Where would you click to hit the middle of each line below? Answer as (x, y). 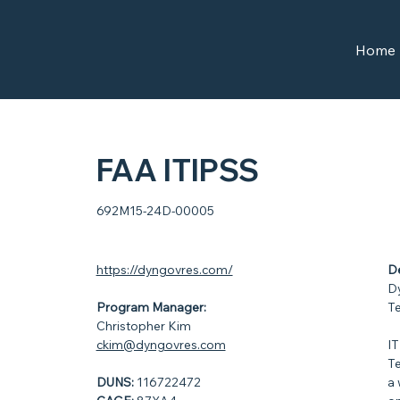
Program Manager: (151, 306)
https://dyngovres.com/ (164, 269)
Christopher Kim (143, 325)
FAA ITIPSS (177, 169)
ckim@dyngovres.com (161, 344)
